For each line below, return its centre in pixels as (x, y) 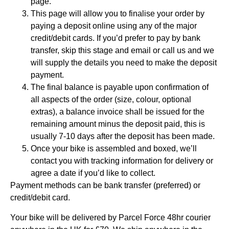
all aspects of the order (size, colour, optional (111, 100)
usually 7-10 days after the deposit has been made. (123, 136)
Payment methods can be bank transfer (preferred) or (105, 186)
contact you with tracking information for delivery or (122, 161)
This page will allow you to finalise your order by (118, 14)
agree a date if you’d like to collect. (93, 173)
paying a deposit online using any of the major (114, 26)
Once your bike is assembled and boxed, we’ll (114, 149)
